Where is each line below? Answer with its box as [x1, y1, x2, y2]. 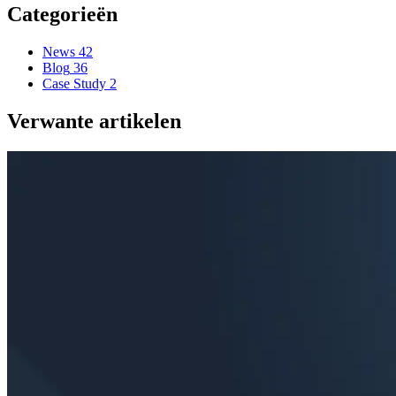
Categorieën [7, 3, 118, 27]
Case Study [42, 76, 106, 92]
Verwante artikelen [7, 110, 181, 133]
